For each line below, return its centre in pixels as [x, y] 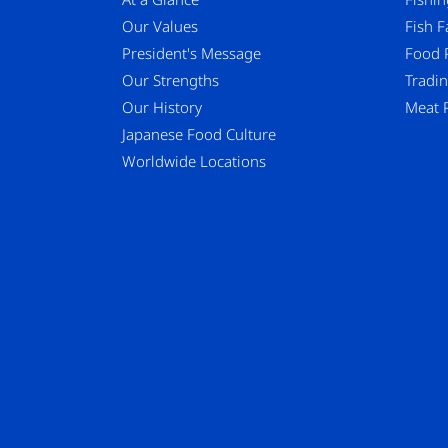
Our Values [160, 25]
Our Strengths [170, 79]
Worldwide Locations [194, 160]
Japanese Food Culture [199, 133]
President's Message [191, 52]
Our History [162, 106]
